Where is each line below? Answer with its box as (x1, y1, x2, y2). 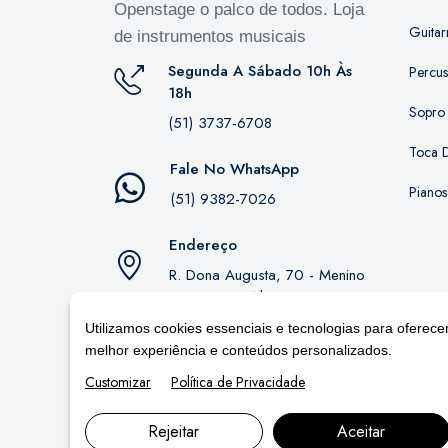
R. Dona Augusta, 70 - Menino (169, 264, 365, 287)
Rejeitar (148, 420, 200, 443)
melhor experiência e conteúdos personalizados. (85, 342, 392, 358)
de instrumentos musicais (114, 27, 306, 47)
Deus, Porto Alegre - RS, (169, 286, 329, 309)
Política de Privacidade (171, 372, 305, 392)
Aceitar (337, 420, 386, 443)
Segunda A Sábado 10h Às (168, 60, 352, 83)
